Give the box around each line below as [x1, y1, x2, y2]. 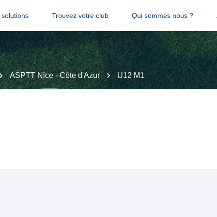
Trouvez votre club [51, 12, 108, 19]
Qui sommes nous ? [131, 12, 193, 19]
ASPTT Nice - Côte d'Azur [10, 71, 100, 79]
